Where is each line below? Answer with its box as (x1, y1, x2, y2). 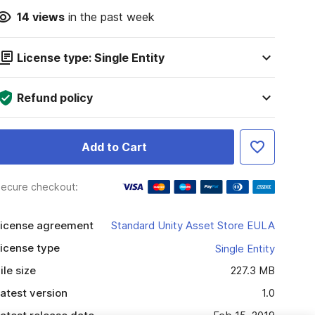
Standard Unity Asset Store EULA (110, 219, 275, 232)
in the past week (64, 10, 155, 24)
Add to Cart (81, 140, 147, 154)
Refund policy (16, 91, 93, 105)
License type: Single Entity (16, 51, 165, 65)
